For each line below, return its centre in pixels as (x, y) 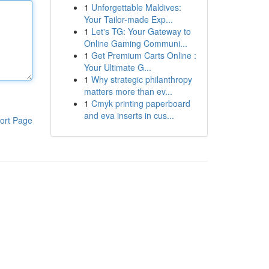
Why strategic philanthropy (141, 79)
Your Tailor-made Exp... (128, 19)
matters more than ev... (128, 91)
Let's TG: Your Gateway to (141, 31)
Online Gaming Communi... (135, 43)
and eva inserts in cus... (129, 115)
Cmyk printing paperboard (141, 103)
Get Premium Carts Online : (144, 55)
